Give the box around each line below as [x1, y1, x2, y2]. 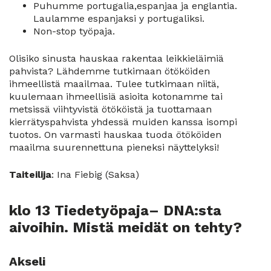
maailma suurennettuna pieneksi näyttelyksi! [9, 142, 219, 154]
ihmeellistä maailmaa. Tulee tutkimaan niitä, [9, 78, 219, 90]
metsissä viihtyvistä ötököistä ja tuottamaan [9, 103, 212, 116]
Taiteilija [9, 169, 51, 181]
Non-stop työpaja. [33, 25, 115, 38]
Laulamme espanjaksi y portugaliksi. [33, 13, 204, 25]
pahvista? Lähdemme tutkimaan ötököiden [9, 65, 210, 77]
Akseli [9, 254, 45, 269]
